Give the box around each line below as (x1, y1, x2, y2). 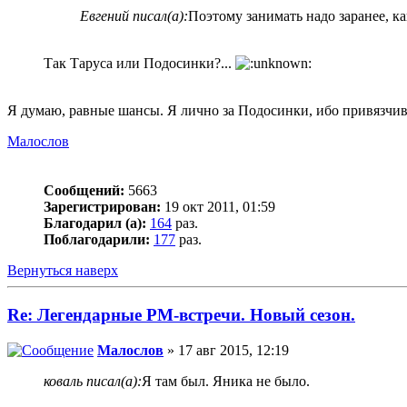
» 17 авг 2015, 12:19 (164, 342, 289, 358)
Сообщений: (44, 183, 124, 199)
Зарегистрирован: (44, 199, 161, 215)
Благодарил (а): (44, 215, 146, 232)
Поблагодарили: (44, 232, 150, 248)
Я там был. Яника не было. (142, 372, 310, 389)
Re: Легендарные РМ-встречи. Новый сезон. (7, 304, 355, 324)
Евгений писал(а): (80, 8, 188, 25)
